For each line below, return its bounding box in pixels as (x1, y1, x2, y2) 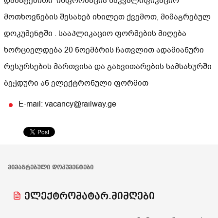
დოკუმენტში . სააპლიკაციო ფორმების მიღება (4, 28, 186, 39)
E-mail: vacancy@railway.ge (18, 99, 116, 109)
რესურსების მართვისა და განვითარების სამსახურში (4, 61, 212, 72)
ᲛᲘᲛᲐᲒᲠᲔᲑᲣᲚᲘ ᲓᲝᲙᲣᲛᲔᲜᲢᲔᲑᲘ (8, 165, 93, 171)
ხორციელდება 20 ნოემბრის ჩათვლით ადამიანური (4, 45, 204, 55)
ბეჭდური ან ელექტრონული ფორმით (4, 78, 148, 89)
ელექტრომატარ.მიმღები (21, 192, 155, 201)
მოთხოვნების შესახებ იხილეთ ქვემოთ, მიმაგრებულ (4, 12, 211, 22)
